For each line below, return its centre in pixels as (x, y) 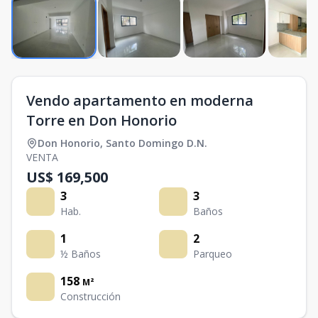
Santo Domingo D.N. (157, 143)
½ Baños (81, 254)
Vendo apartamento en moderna (140, 100)
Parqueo (213, 254)
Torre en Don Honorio (102, 120)
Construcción (91, 296)
